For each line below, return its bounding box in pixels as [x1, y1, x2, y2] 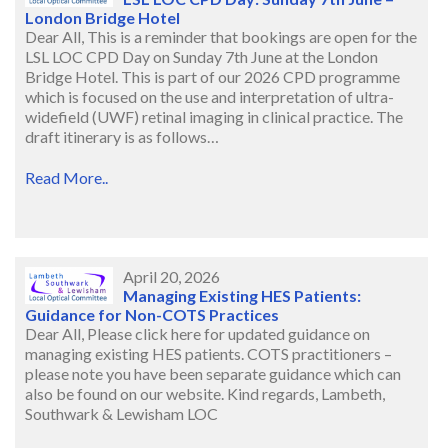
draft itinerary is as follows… [25, 127, 219, 147]
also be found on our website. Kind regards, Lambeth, [25, 384, 385, 404]
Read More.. [25, 168, 108, 188]
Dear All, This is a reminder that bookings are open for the [25, 27, 417, 47]
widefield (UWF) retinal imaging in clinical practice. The [25, 107, 403, 127]
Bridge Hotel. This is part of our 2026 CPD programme [25, 67, 400, 87]
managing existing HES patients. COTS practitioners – [25, 344, 392, 364]
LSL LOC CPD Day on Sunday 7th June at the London [25, 47, 378, 67]
